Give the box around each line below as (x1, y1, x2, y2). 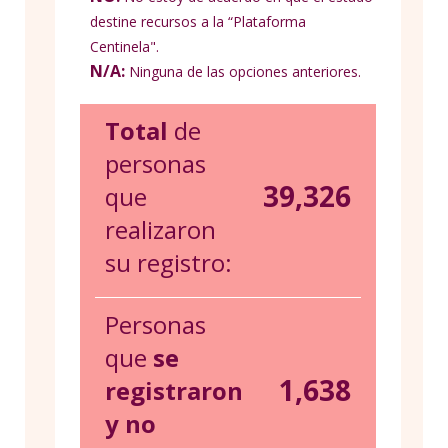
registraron (105, 374, 243, 408)
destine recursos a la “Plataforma (90, 12, 306, 32)
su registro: (105, 246, 232, 280)
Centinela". (90, 37, 159, 57)
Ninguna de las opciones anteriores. (125, 62, 361, 82)
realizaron (105, 213, 216, 247)
